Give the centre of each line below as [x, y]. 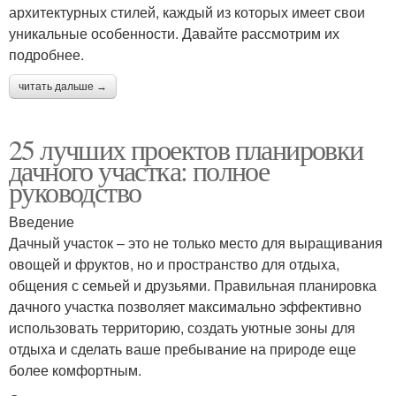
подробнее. [46, 55]
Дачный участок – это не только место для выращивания [196, 243]
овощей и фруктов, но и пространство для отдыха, [174, 264]
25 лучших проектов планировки [186, 149]
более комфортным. [75, 370]
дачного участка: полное [139, 171]
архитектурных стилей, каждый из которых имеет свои [187, 12]
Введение [42, 222]
